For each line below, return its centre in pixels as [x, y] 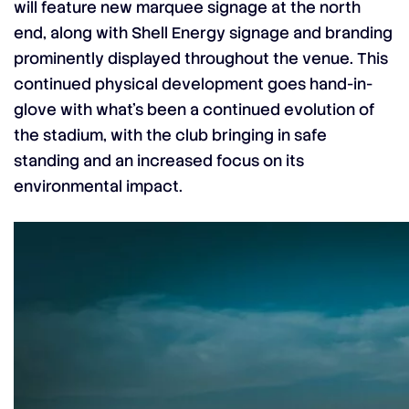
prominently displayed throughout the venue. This [201, 59]
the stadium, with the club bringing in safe [170, 136]
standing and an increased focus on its [159, 161]
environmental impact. [98, 187]
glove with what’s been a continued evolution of [194, 110]
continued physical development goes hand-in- [193, 84]
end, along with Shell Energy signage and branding [203, 33]
